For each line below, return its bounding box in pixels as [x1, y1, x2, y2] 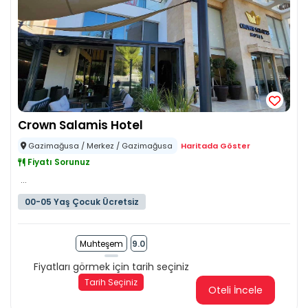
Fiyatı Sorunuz [25, 156, 90, 168]
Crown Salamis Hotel [18, 117, 143, 133]
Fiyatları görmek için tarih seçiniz [33, 260, 189, 274]
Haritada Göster [181, 140, 250, 151]
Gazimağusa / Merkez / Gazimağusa [26, 140, 175, 151]
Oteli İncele [208, 283, 263, 297]
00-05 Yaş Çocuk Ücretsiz [25, 196, 139, 208]
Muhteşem [79, 238, 123, 250]
